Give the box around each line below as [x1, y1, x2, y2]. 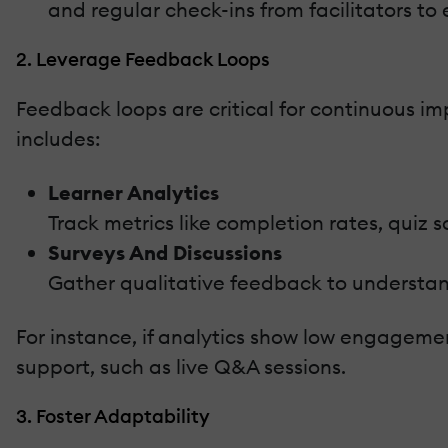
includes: [16, 125, 100, 151]
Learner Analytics [48, 179, 219, 205]
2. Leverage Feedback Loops [16, 46, 270, 71]
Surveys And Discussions [48, 239, 282, 265]
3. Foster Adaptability [16, 403, 210, 428]
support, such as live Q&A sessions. [16, 353, 346, 379]
